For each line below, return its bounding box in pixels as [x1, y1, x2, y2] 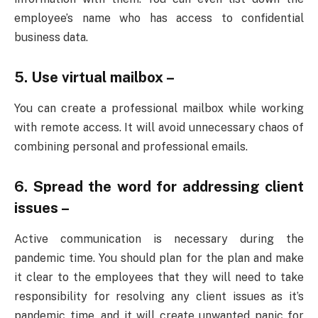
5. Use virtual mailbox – [14, 68, 175, 86]
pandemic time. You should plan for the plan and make [14, 251, 304, 265]
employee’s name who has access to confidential [14, 11, 304, 26]
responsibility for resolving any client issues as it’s [14, 290, 304, 304]
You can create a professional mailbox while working [14, 102, 304, 116]
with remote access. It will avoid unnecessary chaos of [14, 121, 304, 135]
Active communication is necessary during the [14, 232, 304, 246]
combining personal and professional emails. [14, 140, 248, 154]
